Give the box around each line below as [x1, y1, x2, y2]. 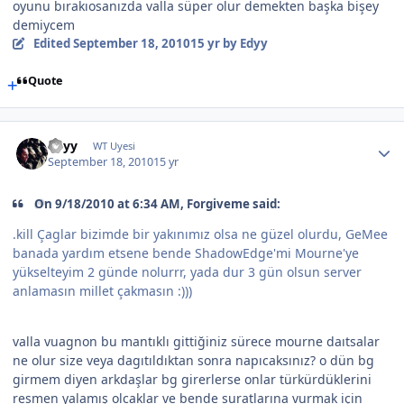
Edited [32, 35, 73, 52]
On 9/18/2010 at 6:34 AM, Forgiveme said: [34, 196, 281, 213]
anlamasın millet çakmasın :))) [13, 282, 192, 300]
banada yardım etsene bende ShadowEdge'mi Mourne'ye [13, 244, 359, 262]
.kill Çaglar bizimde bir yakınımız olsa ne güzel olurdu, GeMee [13, 225, 388, 243]
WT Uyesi [92, 138, 135, 152]
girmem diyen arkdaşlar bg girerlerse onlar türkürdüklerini [13, 371, 372, 389]
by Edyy [219, 35, 268, 52]
